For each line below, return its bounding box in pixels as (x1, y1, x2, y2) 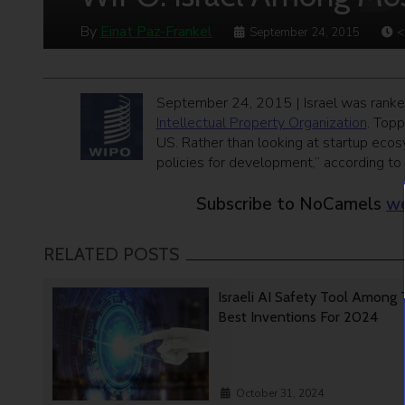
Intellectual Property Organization (155, 113, 367, 134)
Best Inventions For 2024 (218, 308, 382, 326)
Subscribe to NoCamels (196, 193, 386, 217)
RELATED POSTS (43, 243, 179, 266)
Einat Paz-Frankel (99, 22, 212, 42)
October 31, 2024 (236, 386, 325, 401)
